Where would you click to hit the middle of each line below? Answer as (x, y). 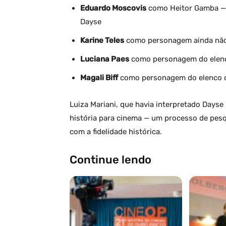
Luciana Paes (105, 59)
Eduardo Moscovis (113, 8)
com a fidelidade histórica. (116, 131)
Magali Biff (99, 77)
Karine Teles (102, 40)
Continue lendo (110, 159)
